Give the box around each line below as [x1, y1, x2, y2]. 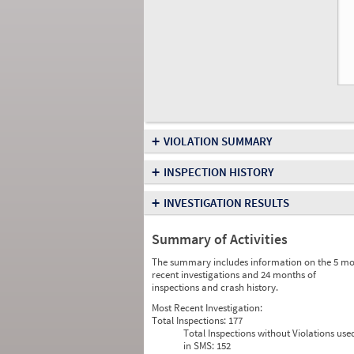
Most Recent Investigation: [152, 301, 262, 314]
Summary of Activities [152, 230, 288, 248]
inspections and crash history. [152, 281, 278, 294]
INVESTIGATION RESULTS [164, 195, 289, 210]
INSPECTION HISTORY [164, 164, 274, 179]
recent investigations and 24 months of [152, 268, 316, 281]
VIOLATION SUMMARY [164, 134, 273, 149]
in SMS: [183, 339, 217, 352]
